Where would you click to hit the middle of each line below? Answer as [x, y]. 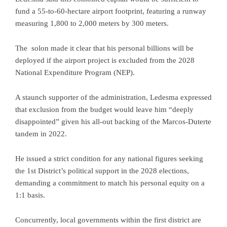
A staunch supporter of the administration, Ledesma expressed [113, 97]
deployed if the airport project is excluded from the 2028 [105, 60]
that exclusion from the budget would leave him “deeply [104, 109]
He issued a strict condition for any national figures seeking [109, 158]
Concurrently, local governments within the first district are [108, 220]
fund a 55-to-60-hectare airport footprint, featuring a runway [111, 11]
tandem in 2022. [41, 134]
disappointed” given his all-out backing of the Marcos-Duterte [113, 121]
